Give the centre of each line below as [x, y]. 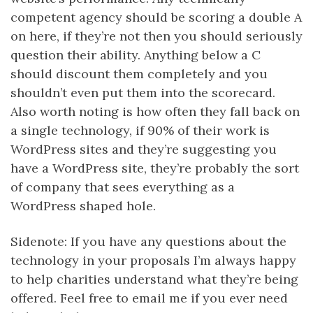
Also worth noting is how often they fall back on [155, 111]
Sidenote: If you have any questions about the [148, 241]
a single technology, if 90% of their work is [140, 130]
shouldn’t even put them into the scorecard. [143, 92]
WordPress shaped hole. [83, 205]
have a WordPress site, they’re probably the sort [155, 168]
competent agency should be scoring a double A [156, 17]
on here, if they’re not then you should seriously [156, 36]
